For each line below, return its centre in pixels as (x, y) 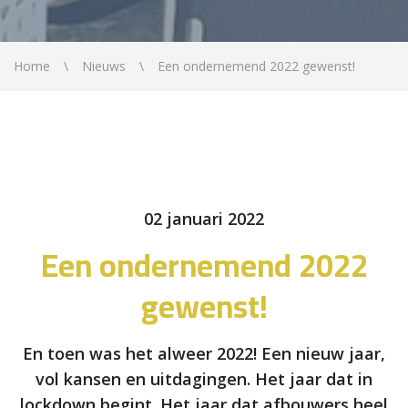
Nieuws (104, 66)
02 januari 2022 (204, 219)
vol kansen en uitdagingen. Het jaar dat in (204, 379)
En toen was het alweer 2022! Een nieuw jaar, (204, 354)
